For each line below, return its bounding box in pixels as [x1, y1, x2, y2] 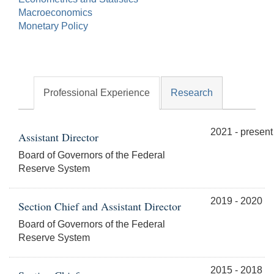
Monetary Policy [18, 21, 88, 32]
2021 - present [210, 127, 273, 138]
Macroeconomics [18, 7, 92, 18]
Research [171, 87, 213, 98]
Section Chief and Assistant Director [18, 199, 181, 214]
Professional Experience [43, 87, 150, 98]
